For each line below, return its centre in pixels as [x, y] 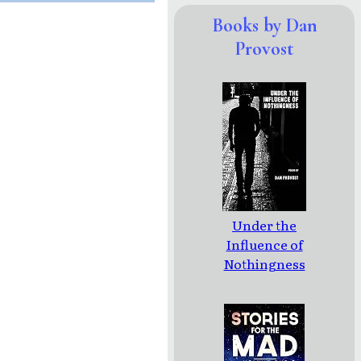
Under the [264, 225]
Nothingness [264, 264]
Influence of [264, 245]
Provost [264, 49]
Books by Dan [264, 26]
